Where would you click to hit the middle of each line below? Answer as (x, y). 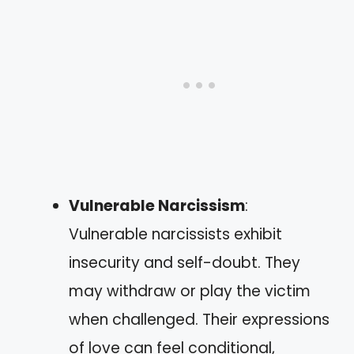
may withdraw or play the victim (190, 292)
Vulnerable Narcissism (157, 206)
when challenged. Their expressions (199, 320)
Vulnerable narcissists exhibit (175, 235)
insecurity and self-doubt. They (185, 263)
